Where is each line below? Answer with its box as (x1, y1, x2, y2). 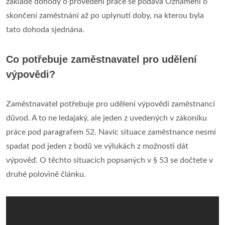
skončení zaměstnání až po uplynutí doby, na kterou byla (6, 11, 204, 20)
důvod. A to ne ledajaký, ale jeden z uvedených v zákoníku (6, 114, 207, 122)
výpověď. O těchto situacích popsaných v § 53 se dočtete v (6, 156, 213, 164)
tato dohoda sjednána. (6, 25, 84, 34)
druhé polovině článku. (6, 170, 86, 178)
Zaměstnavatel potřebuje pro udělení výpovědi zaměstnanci (6, 99, 215, 108)
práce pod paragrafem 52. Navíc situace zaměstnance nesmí (6, 128, 216, 136)
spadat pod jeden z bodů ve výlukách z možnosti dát (6, 142, 188, 150)
